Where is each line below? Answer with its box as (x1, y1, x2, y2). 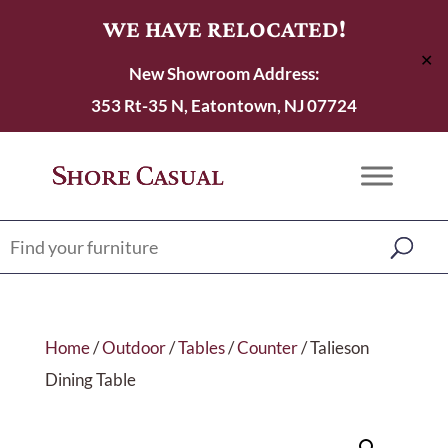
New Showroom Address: (128, 63, 320, 84)
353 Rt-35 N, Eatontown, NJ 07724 (91, 95, 357, 116)
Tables (177, 337, 225, 358)
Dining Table (44, 369, 136, 390)
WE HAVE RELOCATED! (102, 15, 346, 42)
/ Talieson (297, 337, 369, 358)
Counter (236, 337, 298, 358)
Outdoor (101, 337, 166, 358)
